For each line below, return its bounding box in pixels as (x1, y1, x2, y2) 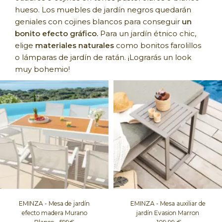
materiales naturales (33, 41, 116, 51)
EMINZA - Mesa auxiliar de (130, 200, 206, 208)
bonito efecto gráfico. (15, 29, 98, 39)
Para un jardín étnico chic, (98, 29, 196, 39)
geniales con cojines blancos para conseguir (15, 17, 182, 27)
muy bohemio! (15, 64, 70, 74)
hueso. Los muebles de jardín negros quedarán (15, 5, 191, 15)
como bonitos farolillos (116, 41, 201, 51)
